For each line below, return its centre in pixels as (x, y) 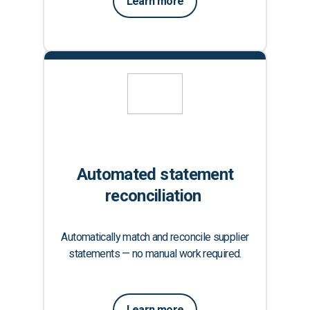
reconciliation (155, 195)
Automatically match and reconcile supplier (155, 237)
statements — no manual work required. (155, 253)
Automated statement (155, 174)
